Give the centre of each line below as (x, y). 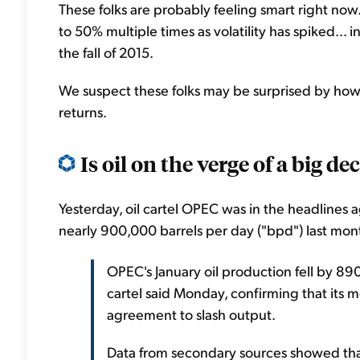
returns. (83, 111)
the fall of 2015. (106, 52)
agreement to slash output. (191, 314)
